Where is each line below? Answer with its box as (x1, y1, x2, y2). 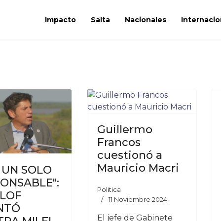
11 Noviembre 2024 (108, 195, 167, 203)
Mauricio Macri (97, 161, 179, 175)
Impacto (45, 15, 76, 24)
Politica (97, 185, 121, 193)
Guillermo (97, 123, 152, 136)
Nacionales (125, 15, 166, 24)
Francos (97, 136, 141, 149)
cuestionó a (97, 148, 162, 162)
